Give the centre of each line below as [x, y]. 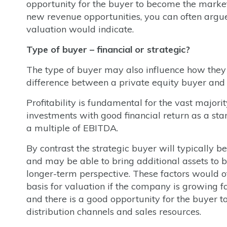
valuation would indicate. [80, 29]
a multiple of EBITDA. [72, 128]
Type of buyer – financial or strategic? [109, 49]
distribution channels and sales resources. [114, 212]
